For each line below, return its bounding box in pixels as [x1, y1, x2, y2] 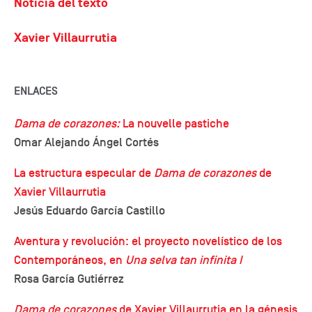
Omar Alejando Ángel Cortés [14, 135, 159, 150]
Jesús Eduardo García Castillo [14, 203, 165, 219]
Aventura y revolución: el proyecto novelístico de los [14, 234, 282, 249]
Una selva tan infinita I [125, 253, 242, 268]
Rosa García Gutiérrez [14, 272, 124, 287]
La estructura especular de [14, 166, 154, 181]
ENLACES [14, 85, 57, 98]
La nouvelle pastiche [120, 116, 229, 132]
